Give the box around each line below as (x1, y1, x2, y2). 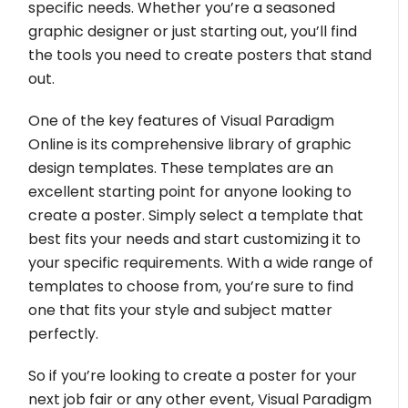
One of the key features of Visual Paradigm (28, 110, 335, 131)
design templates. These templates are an (28, 158, 334, 178)
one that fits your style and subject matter (28, 300, 333, 321)
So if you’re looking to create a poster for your (28, 365, 358, 386)
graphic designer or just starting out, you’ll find (28, 21, 358, 42)
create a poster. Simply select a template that (28, 205, 364, 226)
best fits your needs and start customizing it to (28, 229, 362, 250)
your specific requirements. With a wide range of (28, 252, 374, 273)
